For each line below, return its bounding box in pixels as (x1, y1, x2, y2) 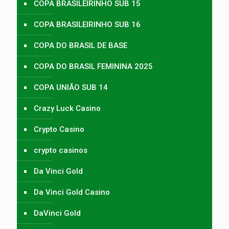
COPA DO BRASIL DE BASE (34, 40, 127, 50)
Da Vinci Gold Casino (34, 187, 110, 197)
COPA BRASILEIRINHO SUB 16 (34, 19, 141, 29)
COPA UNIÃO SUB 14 (34, 82, 108, 92)
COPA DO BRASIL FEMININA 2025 (34, 61, 153, 71)
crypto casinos (34, 145, 87, 155)
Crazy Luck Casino (34, 103, 101, 113)
